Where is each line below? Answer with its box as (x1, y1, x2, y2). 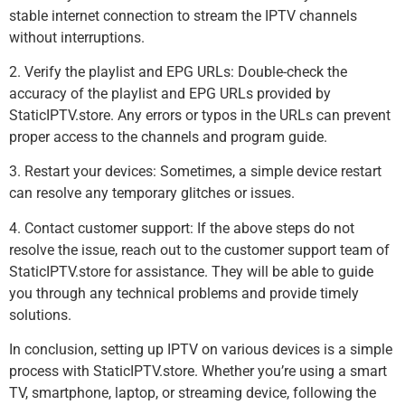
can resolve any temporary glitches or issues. (9, 184, 295, 202)
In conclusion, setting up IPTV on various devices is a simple (9, 341, 392, 359)
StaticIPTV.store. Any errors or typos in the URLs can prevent (9, 107, 391, 125)
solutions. (9, 306, 71, 324)
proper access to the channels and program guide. (9, 128, 327, 146)
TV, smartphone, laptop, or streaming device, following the (9, 384, 376, 402)
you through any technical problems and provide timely (9, 284, 359, 302)
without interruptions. (9, 28, 145, 46)
